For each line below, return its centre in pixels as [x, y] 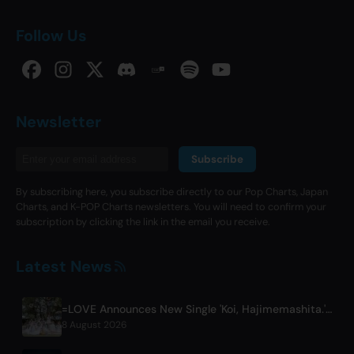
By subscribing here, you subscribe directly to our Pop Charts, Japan [172, 191]
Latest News [64, 266]
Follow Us [51, 35]
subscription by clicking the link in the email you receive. [143, 221]
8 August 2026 [94, 325]
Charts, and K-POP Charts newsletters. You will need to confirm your [171, 206]
